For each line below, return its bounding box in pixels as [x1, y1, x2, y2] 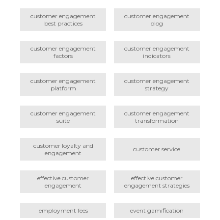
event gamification [130, 206, 184, 214]
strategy [145, 84, 169, 92]
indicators [143, 52, 171, 59]
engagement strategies [124, 181, 190, 189]
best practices [44, 19, 82, 27]
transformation [135, 116, 179, 124]
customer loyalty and [33, 141, 93, 149]
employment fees [38, 206, 88, 214]
